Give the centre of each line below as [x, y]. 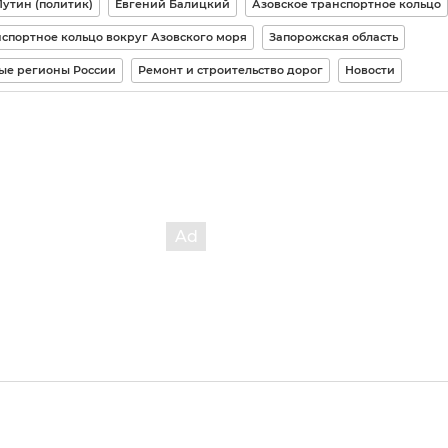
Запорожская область [333, 37]
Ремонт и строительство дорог [230, 70]
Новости [369, 70]
